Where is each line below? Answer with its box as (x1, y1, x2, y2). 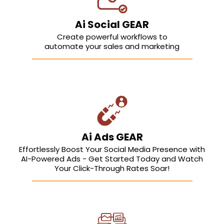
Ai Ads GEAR (81, 130, 143, 144)
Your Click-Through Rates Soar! (54, 163, 169, 174)
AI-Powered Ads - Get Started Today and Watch (21, 153, 203, 164)
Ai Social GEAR (75, 17, 149, 32)
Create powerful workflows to (56, 31, 167, 42)
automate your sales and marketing (44, 41, 179, 52)
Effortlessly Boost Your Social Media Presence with (19, 144, 205, 155)
